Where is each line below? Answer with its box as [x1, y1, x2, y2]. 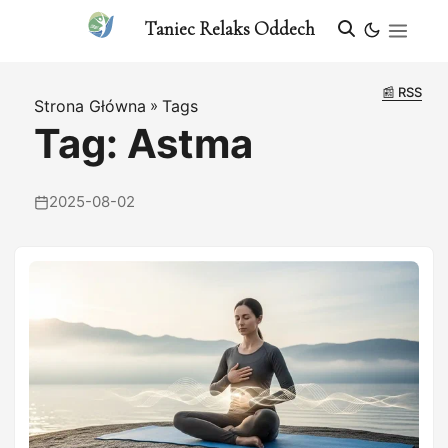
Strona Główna [34, 96, 146, 116]
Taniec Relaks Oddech [140, 16, 315, 40]
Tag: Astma [34, 119, 253, 168]
